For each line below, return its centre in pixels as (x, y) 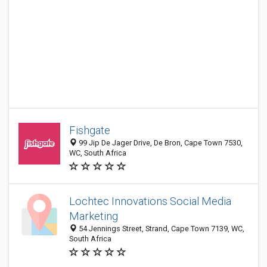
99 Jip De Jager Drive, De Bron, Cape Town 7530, (160, 143)
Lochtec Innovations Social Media (150, 201)
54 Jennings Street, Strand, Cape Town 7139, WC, (161, 229)
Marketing (94, 216)
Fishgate (90, 130)
